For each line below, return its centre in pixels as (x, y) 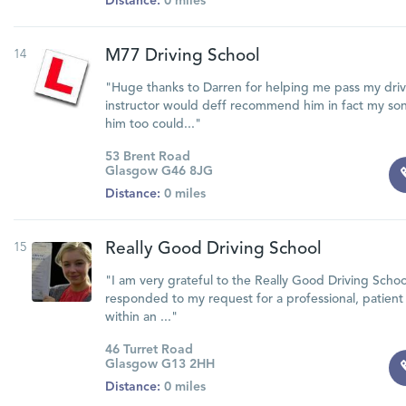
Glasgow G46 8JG (159, 171)
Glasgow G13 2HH (159, 364)
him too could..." (153, 124)
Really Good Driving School (213, 250)
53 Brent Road (147, 157)
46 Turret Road (149, 350)
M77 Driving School (182, 57)
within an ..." (141, 317)
